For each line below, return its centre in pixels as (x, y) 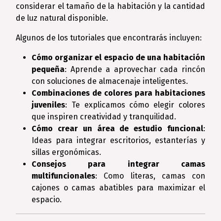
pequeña (48, 69)
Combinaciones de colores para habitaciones (118, 93)
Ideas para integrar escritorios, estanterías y (118, 140)
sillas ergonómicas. (66, 152)
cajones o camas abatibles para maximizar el (118, 188)
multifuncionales (63, 176)
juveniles (48, 105)
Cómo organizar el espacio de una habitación (118, 57)
